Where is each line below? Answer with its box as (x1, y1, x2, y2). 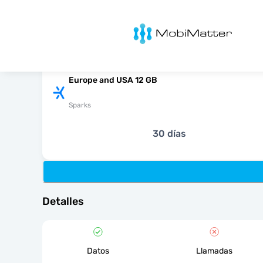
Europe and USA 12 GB (69, 75, 157, 85)
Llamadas (196, 246, 233, 256)
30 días (152, 128, 186, 139)
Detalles (42, 195, 84, 208)
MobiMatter (117, 21, 167, 32)
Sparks (69, 101, 91, 109)
